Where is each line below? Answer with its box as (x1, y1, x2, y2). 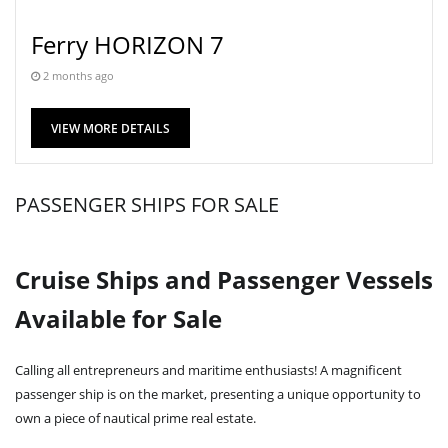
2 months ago (40, 68, 114, 83)
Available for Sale (15, 302, 222, 335)
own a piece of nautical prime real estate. (15, 409, 256, 427)
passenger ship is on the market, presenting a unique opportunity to (15, 385, 421, 403)
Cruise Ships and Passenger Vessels (15, 263, 433, 296)
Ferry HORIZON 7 (31, 28, 224, 61)
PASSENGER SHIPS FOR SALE (15, 191, 279, 218)
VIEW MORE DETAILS (51, 120, 170, 137)
